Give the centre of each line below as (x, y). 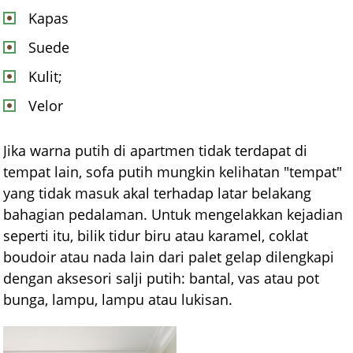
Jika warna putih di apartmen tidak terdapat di (156, 150)
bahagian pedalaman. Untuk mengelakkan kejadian (173, 214)
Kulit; (46, 76)
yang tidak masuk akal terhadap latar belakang (158, 193)
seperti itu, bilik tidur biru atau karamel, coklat (156, 235)
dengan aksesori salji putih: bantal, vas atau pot (162, 278)
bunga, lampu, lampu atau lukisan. (118, 299)
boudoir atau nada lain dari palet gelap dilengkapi (169, 256)
